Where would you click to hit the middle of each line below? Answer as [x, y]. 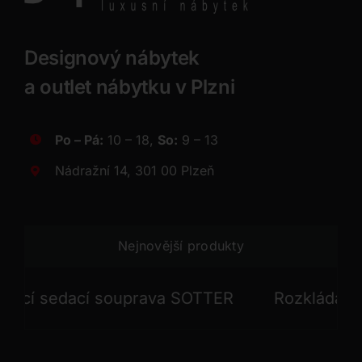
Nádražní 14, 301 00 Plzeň [135, 171]
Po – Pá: [80, 139]
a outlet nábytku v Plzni [129, 86]
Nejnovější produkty [181, 245]
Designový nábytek [112, 57]
